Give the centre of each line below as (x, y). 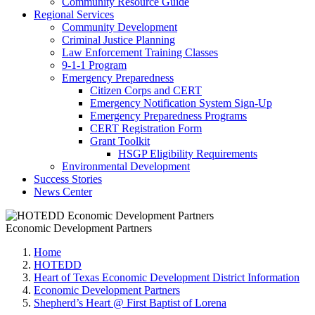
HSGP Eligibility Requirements (188, 153)
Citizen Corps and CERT (146, 90)
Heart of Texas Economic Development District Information (167, 277)
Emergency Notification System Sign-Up (181, 103)
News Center (63, 191)
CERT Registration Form (146, 128)
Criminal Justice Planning (118, 39)
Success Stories (68, 179)
